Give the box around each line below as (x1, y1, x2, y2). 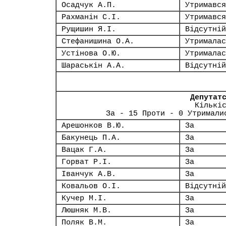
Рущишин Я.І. (62, 25, 116, 33)
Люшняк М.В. (62, 206, 111, 214)
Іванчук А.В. (62, 170, 116, 178)
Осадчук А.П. (62, 1, 116, 9)
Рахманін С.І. (62, 13, 121, 21)
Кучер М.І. (62, 194, 107, 202)
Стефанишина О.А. (62, 37, 134, 45)
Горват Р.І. (62, 158, 111, 166)
